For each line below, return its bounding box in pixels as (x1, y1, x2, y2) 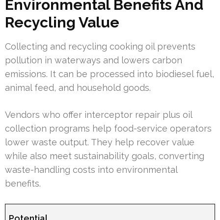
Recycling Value (5, 14, 119, 31)
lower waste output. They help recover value (5, 137, 194, 148)
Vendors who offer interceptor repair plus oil (5, 110, 192, 120)
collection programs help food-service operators (5, 123, 212, 134)
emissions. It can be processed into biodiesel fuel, (5, 69, 214, 80)
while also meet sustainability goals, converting (5, 151, 204, 162)
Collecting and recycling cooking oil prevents (5, 41, 195, 52)
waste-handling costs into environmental (5, 165, 177, 175)
